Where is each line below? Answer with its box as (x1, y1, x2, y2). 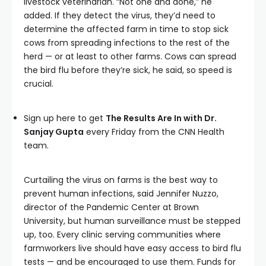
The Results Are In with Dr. (106, 112, 217, 124)
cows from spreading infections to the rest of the (24, 37, 230, 49)
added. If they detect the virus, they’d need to (24, 9, 216, 21)
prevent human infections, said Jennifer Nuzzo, (24, 188, 218, 199)
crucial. (24, 78, 53, 90)
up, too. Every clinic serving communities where (24, 229, 221, 240)
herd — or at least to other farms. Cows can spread (24, 50, 236, 62)
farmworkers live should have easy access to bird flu (24, 242, 241, 254)
